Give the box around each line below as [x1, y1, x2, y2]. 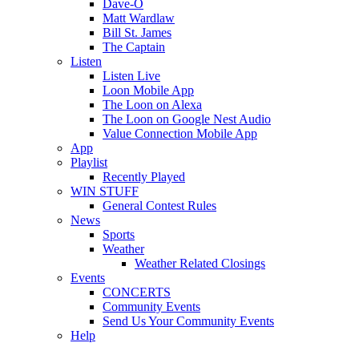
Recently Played [103, 170, 185, 184]
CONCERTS [103, 285, 171, 299]
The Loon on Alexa [103, 98, 202, 111]
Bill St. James [103, 26, 171, 39]
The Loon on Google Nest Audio [103, 112, 271, 126]
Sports [103, 228, 135, 241]
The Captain [103, 40, 165, 54]
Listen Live [103, 69, 160, 83]
